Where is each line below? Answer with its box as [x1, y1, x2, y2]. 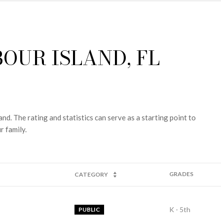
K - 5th [169, 205, 190, 214]
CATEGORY [74, 170, 108, 178]
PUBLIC [78, 206, 100, 214]
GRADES [169, 170, 193, 178]
